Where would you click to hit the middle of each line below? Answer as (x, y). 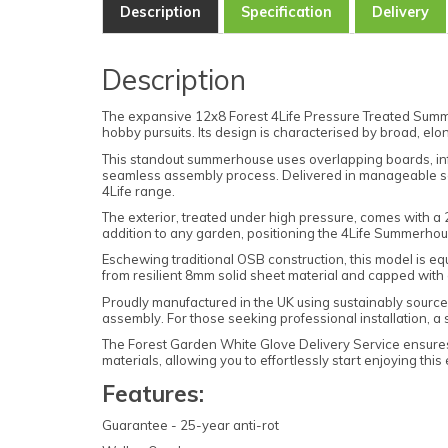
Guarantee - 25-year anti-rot (190, 424)
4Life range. (138, 190)
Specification (286, 12)
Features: (153, 393)
